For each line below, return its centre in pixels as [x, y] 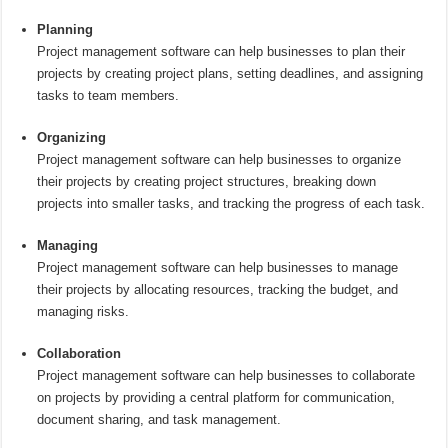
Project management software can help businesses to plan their [221, 52]
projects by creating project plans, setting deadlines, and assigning [230, 74]
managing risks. [83, 312]
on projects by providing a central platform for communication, [216, 398]
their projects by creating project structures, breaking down [207, 182]
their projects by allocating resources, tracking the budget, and [218, 290]
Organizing [72, 138]
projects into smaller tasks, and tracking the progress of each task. [231, 204]
